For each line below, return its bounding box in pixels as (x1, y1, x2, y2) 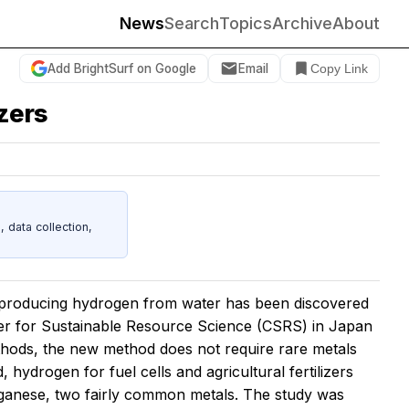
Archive (272, 14, 332, 33)
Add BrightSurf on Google (47, 60, 196, 76)
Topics (219, 14, 272, 33)
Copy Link (310, 61, 368, 76)
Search (164, 14, 219, 33)
